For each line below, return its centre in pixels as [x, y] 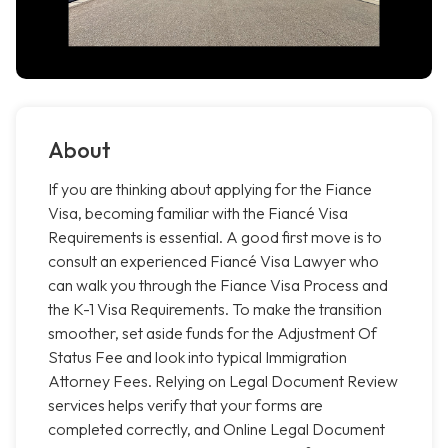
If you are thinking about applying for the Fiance [210, 189]
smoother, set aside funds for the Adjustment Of [212, 333]
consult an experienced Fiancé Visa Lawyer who [213, 261]
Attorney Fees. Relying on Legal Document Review [223, 381]
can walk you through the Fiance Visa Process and [218, 285]
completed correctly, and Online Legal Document [216, 429]
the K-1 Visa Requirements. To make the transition [215, 309]
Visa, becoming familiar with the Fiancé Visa [198, 213]
